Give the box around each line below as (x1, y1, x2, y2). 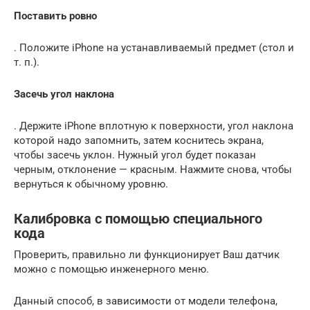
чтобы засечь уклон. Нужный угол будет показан (14, 149, 256, 162)
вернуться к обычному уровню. (14, 178, 168, 191)
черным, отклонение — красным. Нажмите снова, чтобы (14, 163, 292, 176)
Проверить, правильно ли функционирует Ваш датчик (14, 248, 280, 262)
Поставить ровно (14, 10, 97, 23)
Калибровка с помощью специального (14, 211, 262, 228)
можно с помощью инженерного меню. (14, 263, 209, 276)
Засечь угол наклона (14, 88, 114, 101)
